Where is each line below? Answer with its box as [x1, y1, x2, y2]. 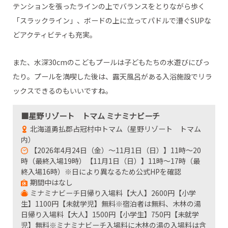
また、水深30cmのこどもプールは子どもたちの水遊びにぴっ [12, 56, 210, 67]
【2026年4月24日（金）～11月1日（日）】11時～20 [30, 145, 202, 156]
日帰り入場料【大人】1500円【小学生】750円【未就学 [21, 209, 199, 220]
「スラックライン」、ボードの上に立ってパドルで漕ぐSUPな [12, 15, 211, 25]
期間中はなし [30, 177, 73, 188]
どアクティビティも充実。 [12, 29, 97, 40]
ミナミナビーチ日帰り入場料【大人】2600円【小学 [30, 188, 196, 198]
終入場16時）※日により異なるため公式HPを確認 [21, 166, 182, 177]
